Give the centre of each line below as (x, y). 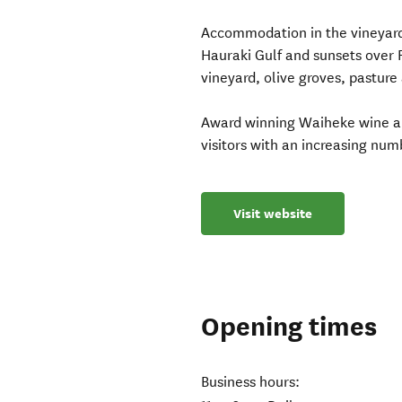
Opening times (289, 328)
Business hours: (251, 382)
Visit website (273, 214)
